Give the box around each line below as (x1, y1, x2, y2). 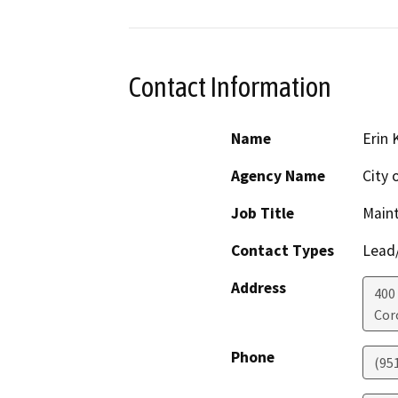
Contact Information (129, 70, 331, 103)
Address (231, 278, 286, 298)
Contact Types (231, 241, 334, 261)
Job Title (231, 203, 294, 224)
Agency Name (231, 166, 325, 187)
